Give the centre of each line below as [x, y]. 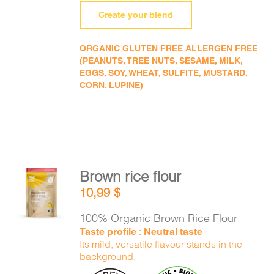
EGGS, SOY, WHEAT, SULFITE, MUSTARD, [164, 73]
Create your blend [136, 15]
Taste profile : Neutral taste [141, 231]
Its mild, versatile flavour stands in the [161, 244]
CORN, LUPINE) [112, 85]
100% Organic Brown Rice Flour [159, 218]
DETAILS [43, 209]
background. [108, 256]
